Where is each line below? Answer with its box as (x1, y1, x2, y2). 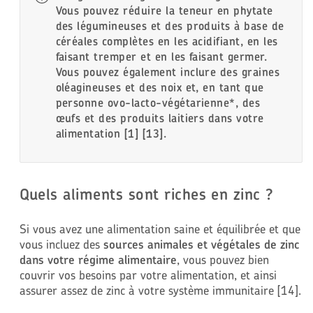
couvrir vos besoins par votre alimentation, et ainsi (19, 267, 277, 282)
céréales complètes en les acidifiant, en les (55, 34, 278, 48)
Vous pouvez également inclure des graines (55, 64, 280, 79)
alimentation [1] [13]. (55, 126, 167, 140)
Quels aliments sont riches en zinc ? (19, 184, 274, 204)
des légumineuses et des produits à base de (55, 18, 284, 33)
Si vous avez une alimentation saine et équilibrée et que (19, 221, 300, 236)
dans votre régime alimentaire (19, 252, 177, 267)
